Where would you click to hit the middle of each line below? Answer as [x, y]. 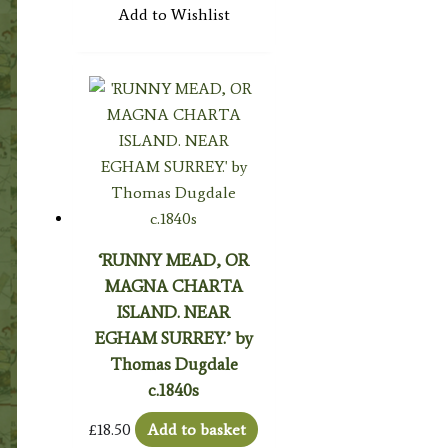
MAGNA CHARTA [173, 285]
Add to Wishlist [173, 15]
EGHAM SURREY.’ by [173, 337]
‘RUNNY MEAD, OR [174, 259]
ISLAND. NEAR [174, 311]
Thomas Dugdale [173, 363]
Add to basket [197, 429]
